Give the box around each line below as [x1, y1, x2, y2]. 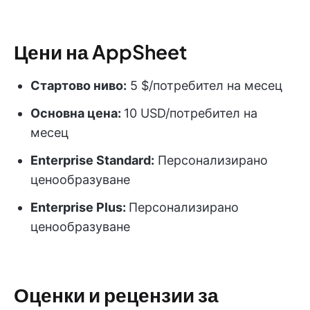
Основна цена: [30, 105, 124, 120]
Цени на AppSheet [14, 39, 187, 64]
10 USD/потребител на [124, 105, 257, 120]
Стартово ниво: [30, 77, 127, 93]
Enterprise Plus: [30, 199, 129, 215]
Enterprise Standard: [30, 152, 154, 167]
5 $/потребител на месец [127, 77, 282, 93]
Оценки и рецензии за [14, 282, 219, 307]
